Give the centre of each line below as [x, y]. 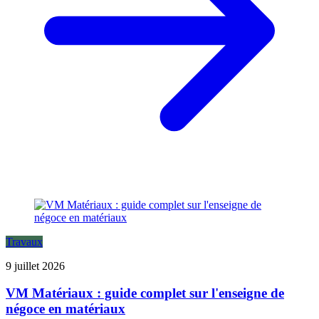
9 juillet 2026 [35, 266]
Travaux [24, 241]
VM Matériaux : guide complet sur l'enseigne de [145, 293]
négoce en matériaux [66, 309]
